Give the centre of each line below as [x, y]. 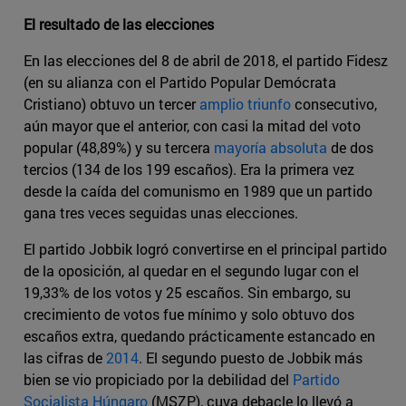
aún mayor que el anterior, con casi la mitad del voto [192, 126]
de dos [350, 148]
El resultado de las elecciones [119, 24]
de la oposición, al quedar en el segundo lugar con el [191, 271]
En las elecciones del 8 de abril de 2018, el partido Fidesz [206, 61]
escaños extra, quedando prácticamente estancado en [199, 336]
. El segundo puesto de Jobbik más [251, 358]
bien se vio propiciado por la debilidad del [158, 380]
